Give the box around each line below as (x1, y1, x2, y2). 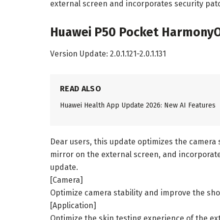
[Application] (50, 200, 96, 210)
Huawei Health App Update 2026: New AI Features (60, 101, 216, 110)
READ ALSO (60, 83, 101, 93)
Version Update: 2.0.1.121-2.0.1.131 (50, 49, 166, 58)
